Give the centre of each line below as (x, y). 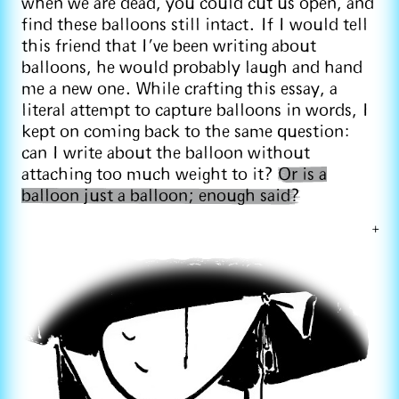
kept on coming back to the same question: (186, 133)
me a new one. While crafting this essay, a (179, 90)
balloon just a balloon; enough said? (161, 197)
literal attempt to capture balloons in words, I (195, 111)
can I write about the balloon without (166, 154)
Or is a (302, 175)
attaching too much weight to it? (150, 175)
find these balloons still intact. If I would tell (195, 26)
